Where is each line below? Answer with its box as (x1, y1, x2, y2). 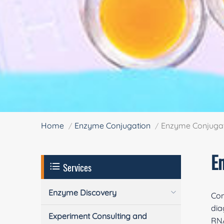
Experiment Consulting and (48, 211, 147, 221)
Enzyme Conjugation (74, 120, 151, 130)
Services (61, 160, 92, 174)
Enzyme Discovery (48, 187, 117, 197)
